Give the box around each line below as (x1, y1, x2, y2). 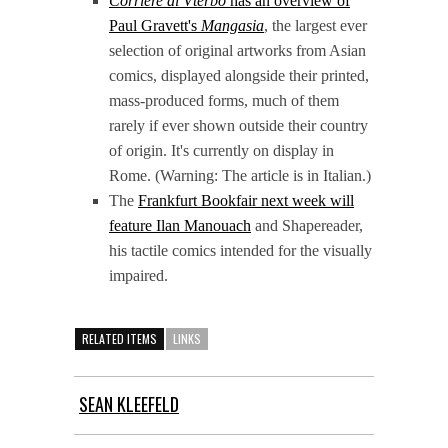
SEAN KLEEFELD (79, 390, 179, 417)
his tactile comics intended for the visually (109, 241, 372, 259)
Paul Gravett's (109, 16, 201, 34)
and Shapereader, (251, 216, 363, 234)
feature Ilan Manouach (109, 216, 251, 234)
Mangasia (201, 16, 264, 34)
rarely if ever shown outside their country (109, 116, 368, 134)
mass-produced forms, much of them (109, 91, 339, 109)
